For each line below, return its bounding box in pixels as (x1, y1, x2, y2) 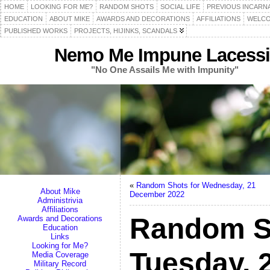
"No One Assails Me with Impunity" (91, 64, 239, 75)
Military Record (34, 259, 86, 268)
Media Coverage (31, 250, 89, 259)
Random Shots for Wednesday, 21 (136, 181, 256, 190)
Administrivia (37, 196, 83, 205)
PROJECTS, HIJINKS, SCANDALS (74, 27, 177, 34)
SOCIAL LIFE (160, 3, 200, 10)
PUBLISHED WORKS (4, 27, 67, 34)
